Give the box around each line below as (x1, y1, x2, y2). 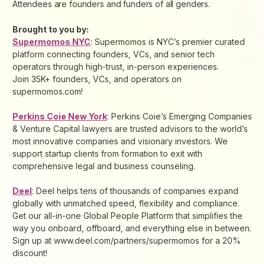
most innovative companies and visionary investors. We (12, 136, 228, 147)
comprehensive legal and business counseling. (12, 161, 195, 172)
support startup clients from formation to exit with (12, 148, 202, 159)
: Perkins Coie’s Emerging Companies (107, 111, 252, 122)
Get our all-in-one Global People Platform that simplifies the (12, 211, 243, 221)
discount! (12, 248, 47, 258)
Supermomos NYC (12, 37, 91, 47)
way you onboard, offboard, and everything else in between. (12, 223, 251, 234)
